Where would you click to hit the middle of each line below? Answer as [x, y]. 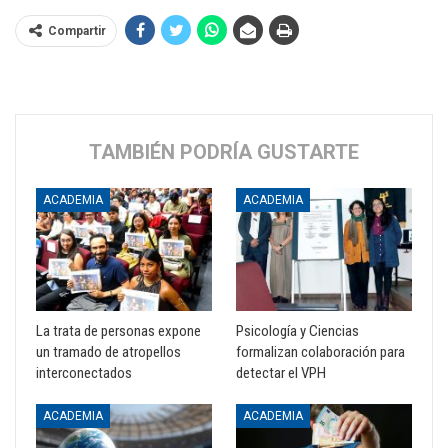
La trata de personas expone [118, 331]
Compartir [77, 31]
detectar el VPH [281, 373]
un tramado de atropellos [108, 352]
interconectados [84, 373]
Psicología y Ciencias [297, 331]
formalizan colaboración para [320, 352]
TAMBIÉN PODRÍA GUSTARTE [224, 152]
